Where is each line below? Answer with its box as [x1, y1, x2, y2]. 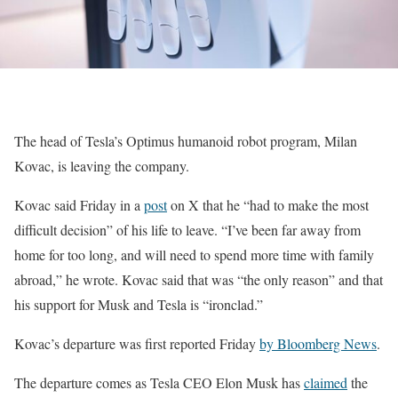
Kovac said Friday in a [14, 195, 144, 215]
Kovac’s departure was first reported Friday [14, 334, 259, 354]
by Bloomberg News [259, 334, 377, 354]
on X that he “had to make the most [167, 195, 369, 215]
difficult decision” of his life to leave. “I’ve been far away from [14, 220, 361, 240]
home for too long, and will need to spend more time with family [14, 245, 374, 265]
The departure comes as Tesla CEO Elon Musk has [14, 373, 304, 393]
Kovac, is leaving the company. [14, 156, 189, 176]
